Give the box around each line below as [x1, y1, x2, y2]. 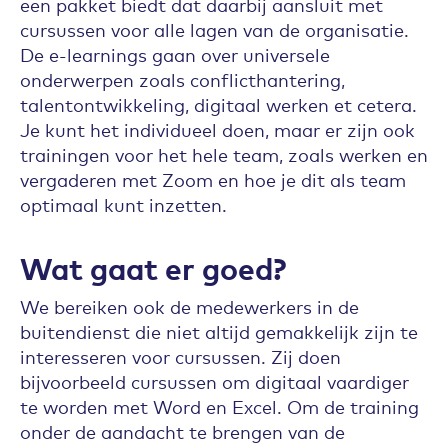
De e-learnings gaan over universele [20, 42, 330, 66]
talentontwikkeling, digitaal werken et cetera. [20, 92, 417, 116]
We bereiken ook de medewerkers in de [20, 294, 359, 318]
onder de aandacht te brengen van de [20, 419, 345, 443]
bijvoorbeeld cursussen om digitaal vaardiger [20, 369, 409, 393]
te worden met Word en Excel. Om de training [20, 394, 419, 418]
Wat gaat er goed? [20, 246, 286, 288]
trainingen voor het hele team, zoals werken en [20, 142, 428, 166]
